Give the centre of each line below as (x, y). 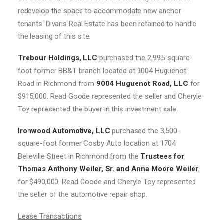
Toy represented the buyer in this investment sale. (98, 109)
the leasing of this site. (54, 36)
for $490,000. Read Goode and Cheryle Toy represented (107, 182)
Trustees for (162, 156)
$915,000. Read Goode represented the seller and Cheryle (110, 96)
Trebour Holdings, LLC (58, 58)
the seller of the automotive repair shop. (82, 194)
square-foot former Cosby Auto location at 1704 (97, 143)
